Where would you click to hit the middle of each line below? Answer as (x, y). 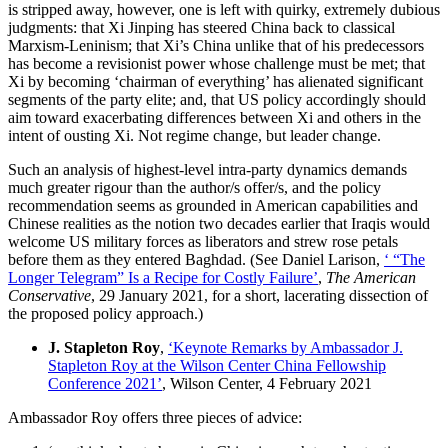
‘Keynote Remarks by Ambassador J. (285, 347)
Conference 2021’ (105, 383)
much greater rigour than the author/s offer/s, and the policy (194, 187)
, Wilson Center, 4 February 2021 (267, 383)
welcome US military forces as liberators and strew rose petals (203, 241)
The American (371, 277)
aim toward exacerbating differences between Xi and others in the (214, 117)
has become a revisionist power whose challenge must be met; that (216, 63)
